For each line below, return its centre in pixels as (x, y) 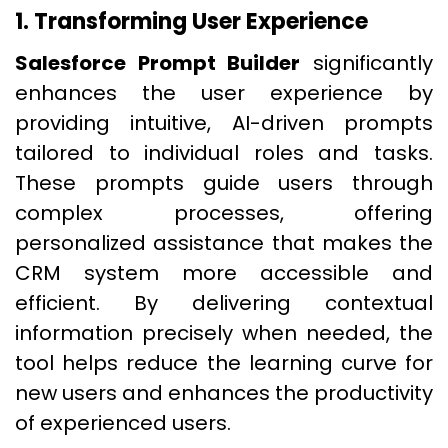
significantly (367, 63)
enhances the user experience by (224, 93)
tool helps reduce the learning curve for (224, 363)
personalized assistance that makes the (224, 243)
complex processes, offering (224, 213)
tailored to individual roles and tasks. (224, 153)
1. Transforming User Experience (191, 21)
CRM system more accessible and (224, 273)
